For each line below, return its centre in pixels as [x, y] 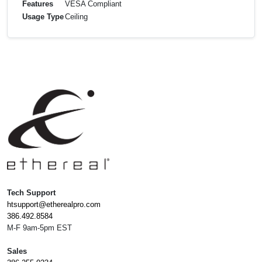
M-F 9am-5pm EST [39, 227]
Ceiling [76, 16]
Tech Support [31, 192]
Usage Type [43, 16]
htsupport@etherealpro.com [54, 204]
